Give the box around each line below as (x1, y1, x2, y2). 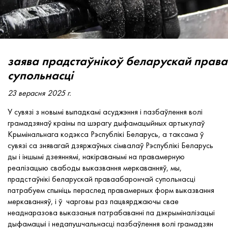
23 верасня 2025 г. (8, 88, 71, 98)
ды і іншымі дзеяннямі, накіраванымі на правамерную (8, 151, 185, 162)
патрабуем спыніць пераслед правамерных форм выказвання (8, 185, 214, 195)
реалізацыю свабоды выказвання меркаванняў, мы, (8, 162, 182, 173)
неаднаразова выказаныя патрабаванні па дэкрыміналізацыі (8, 207, 215, 218)
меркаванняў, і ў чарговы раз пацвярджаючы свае (8, 196, 179, 207)
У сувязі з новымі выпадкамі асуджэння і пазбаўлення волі (8, 106, 203, 117)
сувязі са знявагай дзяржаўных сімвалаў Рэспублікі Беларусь (8, 140, 213, 151)
